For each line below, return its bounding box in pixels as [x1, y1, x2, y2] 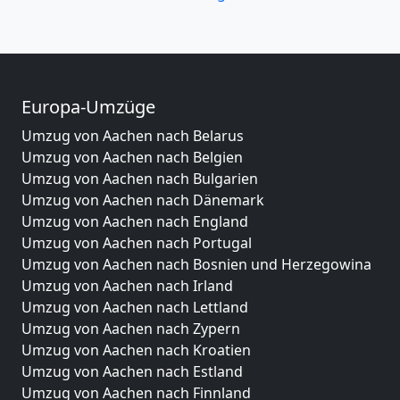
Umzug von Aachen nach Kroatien [21, 339, 251, 360]
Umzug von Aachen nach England [21, 211, 248, 231]
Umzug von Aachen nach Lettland [21, 296, 248, 317]
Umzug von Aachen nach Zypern [21, 318, 240, 338]
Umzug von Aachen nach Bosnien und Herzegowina [21, 254, 371, 274]
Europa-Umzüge [21, 94, 155, 119]
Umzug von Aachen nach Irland [21, 275, 233, 296]
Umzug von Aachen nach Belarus [21, 125, 244, 146]
